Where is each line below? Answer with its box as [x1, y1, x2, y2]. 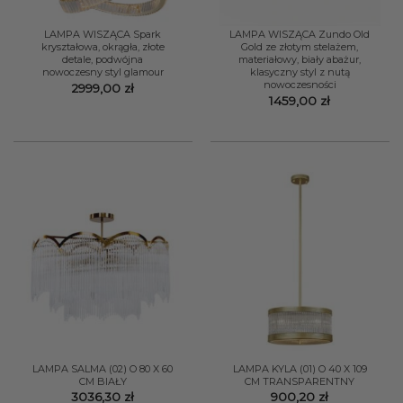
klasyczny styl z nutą [249, 66, 350, 79]
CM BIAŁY [78, 374, 127, 388]
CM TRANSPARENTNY [245, 374, 355, 388]
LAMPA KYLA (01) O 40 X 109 [232, 362, 367, 375]
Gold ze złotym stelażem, [241, 40, 359, 54]
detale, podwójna [62, 53, 144, 67]
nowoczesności [263, 78, 336, 92]
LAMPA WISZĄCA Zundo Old [229, 28, 371, 41]
